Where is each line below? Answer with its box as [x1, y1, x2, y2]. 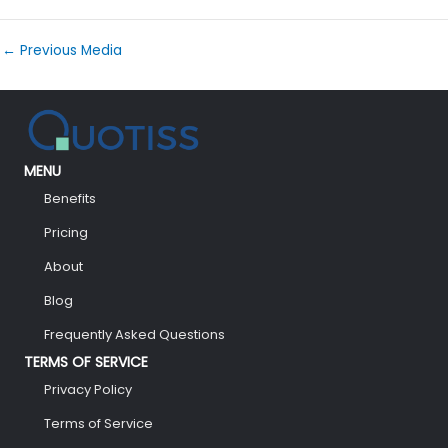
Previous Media [16, 41, 122, 61]
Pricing [44, 223, 88, 242]
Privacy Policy [44, 380, 132, 399]
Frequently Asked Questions [44, 325, 225, 344]
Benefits [44, 189, 96, 208]
